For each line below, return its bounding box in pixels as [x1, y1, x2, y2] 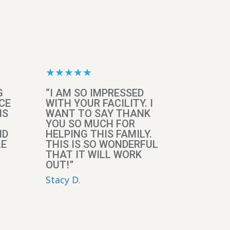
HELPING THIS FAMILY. [46, 128, 152, 141]
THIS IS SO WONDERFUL [46, 138, 159, 151]
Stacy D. [46, 174, 81, 186]
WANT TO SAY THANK [46, 107, 151, 120]
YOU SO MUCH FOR [46, 118, 136, 130]
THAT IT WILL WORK [46, 148, 142, 161]
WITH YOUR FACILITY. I [46, 97, 154, 110]
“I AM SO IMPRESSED [46, 87, 144, 100]
